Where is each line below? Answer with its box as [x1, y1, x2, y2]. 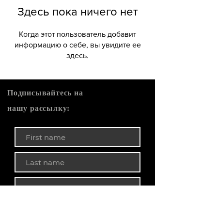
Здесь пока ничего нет [17, 5, 138, 18]
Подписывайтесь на [7, 89, 83, 97]
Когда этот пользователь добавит [19, 30, 136, 38]
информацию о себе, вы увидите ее [14, 41, 141, 49]
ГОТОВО [61, 204, 94, 213]
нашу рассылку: [7, 104, 70, 112]
